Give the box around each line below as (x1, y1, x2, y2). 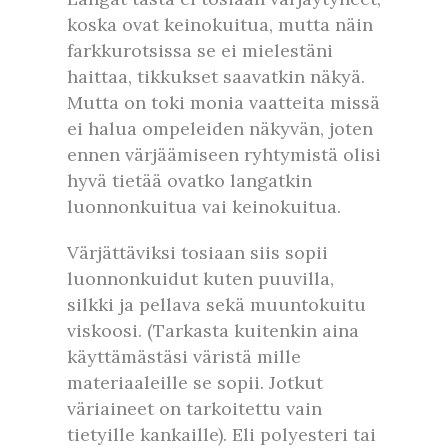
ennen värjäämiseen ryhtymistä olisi (67, 142, 381, 166)
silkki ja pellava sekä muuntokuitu (67, 292, 366, 316)
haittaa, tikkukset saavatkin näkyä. (67, 64, 365, 88)
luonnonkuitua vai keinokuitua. (67, 194, 341, 218)
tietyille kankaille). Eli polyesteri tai (67, 422, 376, 446)
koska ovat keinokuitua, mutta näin (67, 12, 373, 36)
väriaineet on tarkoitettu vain (67, 396, 322, 420)
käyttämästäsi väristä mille (67, 344, 301, 368)
